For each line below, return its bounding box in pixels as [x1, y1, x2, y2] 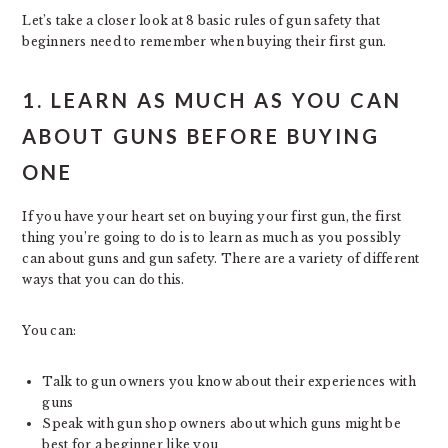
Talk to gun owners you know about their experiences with [42, 374, 416, 389]
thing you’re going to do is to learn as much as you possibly [22, 230, 401, 245]
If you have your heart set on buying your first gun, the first [22, 209, 402, 224]
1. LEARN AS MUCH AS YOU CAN [22, 88, 403, 112]
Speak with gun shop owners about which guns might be [42, 416, 401, 431]
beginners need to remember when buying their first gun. [22, 34, 387, 49]
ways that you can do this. [22, 272, 185, 287]
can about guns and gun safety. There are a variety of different [22, 251, 420, 266]
